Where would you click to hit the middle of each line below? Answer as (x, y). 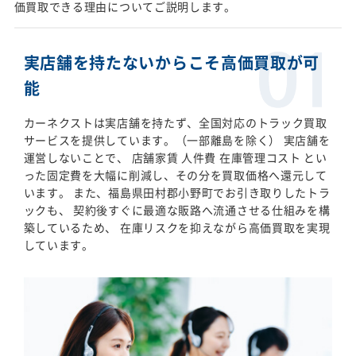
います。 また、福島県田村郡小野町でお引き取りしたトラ (177, 192)
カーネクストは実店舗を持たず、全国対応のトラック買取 (175, 122)
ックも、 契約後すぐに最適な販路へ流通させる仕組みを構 (177, 209)
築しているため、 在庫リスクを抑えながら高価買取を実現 (177, 227)
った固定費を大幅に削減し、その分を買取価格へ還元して (175, 174)
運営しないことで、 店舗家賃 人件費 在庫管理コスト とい (175, 157)
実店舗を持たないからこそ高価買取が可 (172, 62)
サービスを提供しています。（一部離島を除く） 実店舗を (177, 139)
